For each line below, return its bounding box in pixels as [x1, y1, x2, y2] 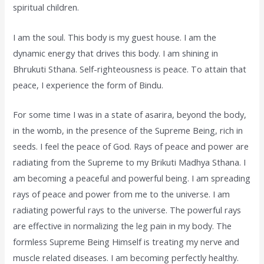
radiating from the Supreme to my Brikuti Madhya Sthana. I [13, 156, 246, 168]
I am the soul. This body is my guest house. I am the [13, 31, 217, 43]
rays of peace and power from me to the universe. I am [13, 187, 230, 200]
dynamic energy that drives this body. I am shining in [13, 47, 219, 59]
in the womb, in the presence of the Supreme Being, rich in [13, 124, 243, 136]
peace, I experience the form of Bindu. [13, 78, 164, 91]
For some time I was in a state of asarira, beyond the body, [13, 108, 247, 120]
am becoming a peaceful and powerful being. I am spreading [13, 171, 251, 184]
